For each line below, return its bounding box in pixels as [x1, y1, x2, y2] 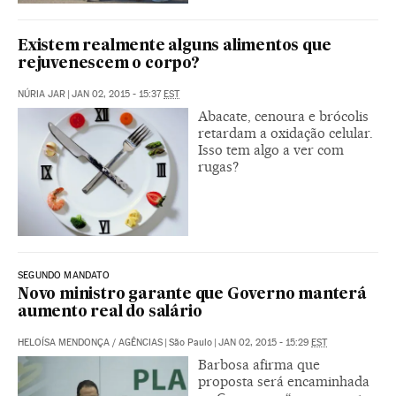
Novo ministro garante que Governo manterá [18, 287, 367, 303]
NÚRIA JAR [18, 88, 65, 101]
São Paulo [169, 337, 212, 349]
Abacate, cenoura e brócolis [198, 108, 369, 126]
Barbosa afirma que [198, 356, 320, 374]
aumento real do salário [18, 305, 202, 321]
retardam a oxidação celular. [198, 125, 373, 142]
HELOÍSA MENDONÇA [18, 337, 110, 349]
